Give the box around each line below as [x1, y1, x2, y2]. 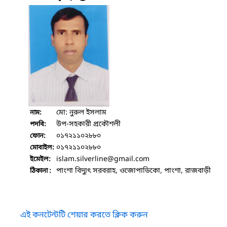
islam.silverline [56, 154, 107, 164]
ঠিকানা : [30, 166, 51, 175]
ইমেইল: [30, 155, 51, 164]
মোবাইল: [30, 143, 54, 152]
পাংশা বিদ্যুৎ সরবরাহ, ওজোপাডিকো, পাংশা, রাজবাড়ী [56, 166, 211, 176]
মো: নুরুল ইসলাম [56, 107, 106, 118]
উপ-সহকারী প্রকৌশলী [56, 119, 121, 129]
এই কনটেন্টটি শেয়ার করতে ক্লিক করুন [20, 209, 148, 221]
